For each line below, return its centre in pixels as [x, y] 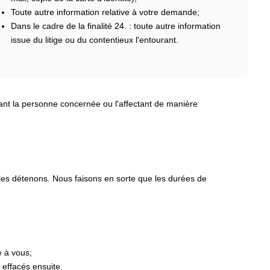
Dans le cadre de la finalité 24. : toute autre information [115, 26]
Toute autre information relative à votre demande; [105, 12]
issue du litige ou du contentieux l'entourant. [94, 39]
